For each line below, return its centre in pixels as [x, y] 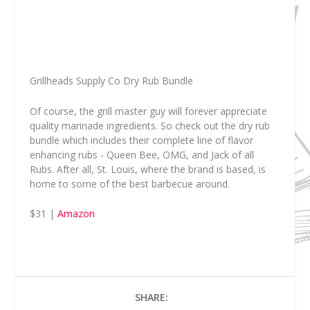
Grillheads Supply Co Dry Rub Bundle [111, 81]
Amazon [76, 214]
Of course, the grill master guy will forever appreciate [148, 111]
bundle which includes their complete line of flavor [141, 140]
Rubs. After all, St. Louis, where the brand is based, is [147, 169]
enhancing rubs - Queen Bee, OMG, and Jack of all [142, 154]
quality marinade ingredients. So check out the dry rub [149, 125]
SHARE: [152, 298]
